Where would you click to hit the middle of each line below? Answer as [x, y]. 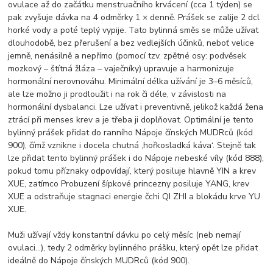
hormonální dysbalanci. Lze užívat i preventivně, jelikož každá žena [136, 107]
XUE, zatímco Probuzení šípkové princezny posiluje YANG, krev [129, 184]
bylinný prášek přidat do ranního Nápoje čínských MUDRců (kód [131, 133]
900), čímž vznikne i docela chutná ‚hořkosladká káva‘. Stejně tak [132, 146]
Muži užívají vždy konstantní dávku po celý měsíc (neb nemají [125, 235]
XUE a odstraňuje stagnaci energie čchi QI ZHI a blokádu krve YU [134, 197]
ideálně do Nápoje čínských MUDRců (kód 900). [99, 261]
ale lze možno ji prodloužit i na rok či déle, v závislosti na [117, 94]
